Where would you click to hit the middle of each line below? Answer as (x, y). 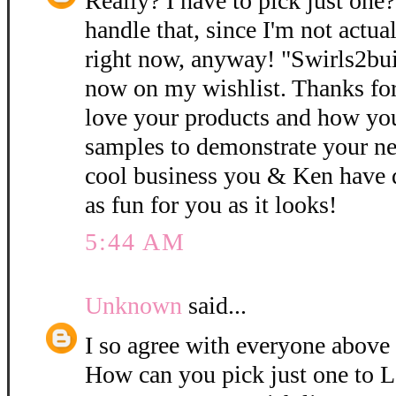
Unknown (133, 306)
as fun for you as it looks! (211, 205)
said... (214, 306)
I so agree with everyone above (237, 346)
